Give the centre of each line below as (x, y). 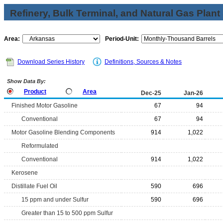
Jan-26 (193, 93)
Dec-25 (151, 93)
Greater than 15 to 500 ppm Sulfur (67, 213)
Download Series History (51, 62)
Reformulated (40, 146)
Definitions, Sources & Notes (143, 62)
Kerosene (25, 173)
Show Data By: (26, 81)
